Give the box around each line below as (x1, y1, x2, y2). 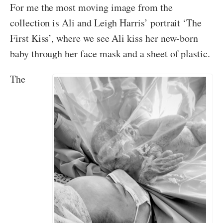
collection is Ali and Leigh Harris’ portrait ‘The (10, 16, 202, 30)
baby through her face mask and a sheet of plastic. (10, 47, 211, 61)
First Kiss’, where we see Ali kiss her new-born (10, 31, 199, 45)
